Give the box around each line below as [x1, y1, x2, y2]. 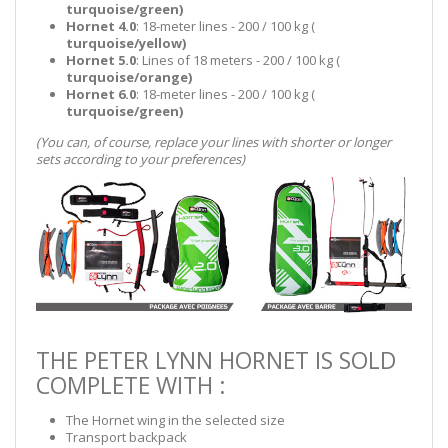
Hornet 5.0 [66, 51, 136, 70]
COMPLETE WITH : [36, 368, 226, 401]
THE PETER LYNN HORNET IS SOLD [36, 343, 396, 376]
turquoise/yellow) [66, 34, 186, 53]
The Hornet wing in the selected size [66, 410, 285, 429]
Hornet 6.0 [66, 85, 136, 104]
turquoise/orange [66, 68, 188, 87]
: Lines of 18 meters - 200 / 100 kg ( [136, 51, 340, 70]
